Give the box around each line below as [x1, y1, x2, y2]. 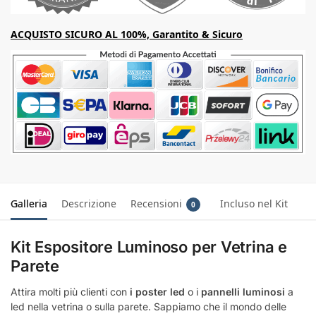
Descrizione [61, 196, 116, 210]
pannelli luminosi [201, 285, 285, 298]
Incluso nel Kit [220, 196, 288, 210]
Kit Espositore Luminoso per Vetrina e [11, 237, 287, 256]
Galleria [11, 196, 47, 210]
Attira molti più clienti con [11, 285, 130, 298]
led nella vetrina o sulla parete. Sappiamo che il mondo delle [11, 300, 286, 312]
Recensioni [130, 196, 182, 210]
